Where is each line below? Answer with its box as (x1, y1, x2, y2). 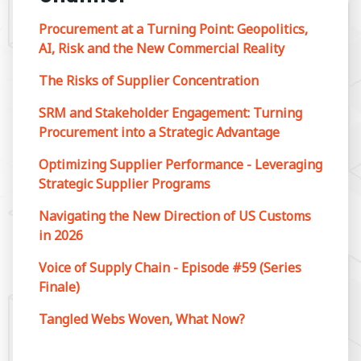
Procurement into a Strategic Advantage (39, 123, 280, 142)
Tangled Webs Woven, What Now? (39, 310, 245, 329)
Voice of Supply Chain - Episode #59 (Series (39, 259, 301, 277)
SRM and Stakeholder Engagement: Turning (39, 104, 302, 122)
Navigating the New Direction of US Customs (39, 207, 311, 226)
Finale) (39, 278, 80, 297)
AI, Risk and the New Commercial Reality (39, 39, 284, 58)
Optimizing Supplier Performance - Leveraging (39, 156, 322, 174)
